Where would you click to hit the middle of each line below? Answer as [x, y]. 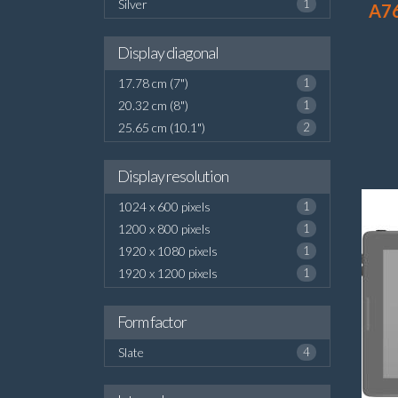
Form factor [152, 322]
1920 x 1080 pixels [168, 251]
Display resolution [173, 176]
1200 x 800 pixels [164, 229]
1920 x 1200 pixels [168, 273]
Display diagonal [168, 52]
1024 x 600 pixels [164, 207]
